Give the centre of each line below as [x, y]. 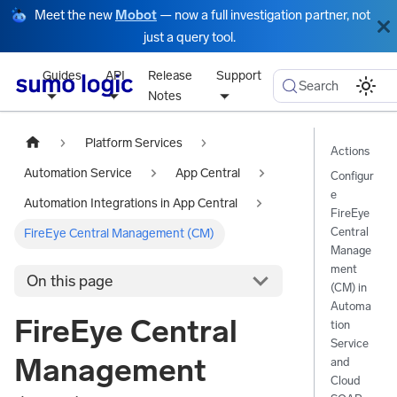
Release [171, 75]
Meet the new [75, 15]
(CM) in [348, 287]
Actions [350, 151]
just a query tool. [190, 38]
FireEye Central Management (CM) [120, 234]
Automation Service [78, 173]
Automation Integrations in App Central [131, 204]
